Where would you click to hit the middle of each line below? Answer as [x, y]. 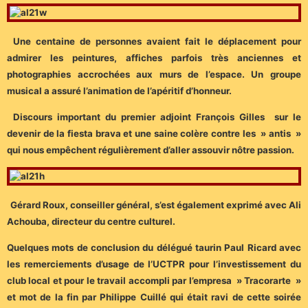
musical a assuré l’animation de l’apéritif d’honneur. [119, 90]
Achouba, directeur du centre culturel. [91, 221]
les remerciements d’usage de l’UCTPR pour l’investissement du [154, 264]
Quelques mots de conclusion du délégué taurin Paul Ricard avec [154, 248]
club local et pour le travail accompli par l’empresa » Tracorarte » [154, 281]
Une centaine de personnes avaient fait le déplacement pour [157, 41]
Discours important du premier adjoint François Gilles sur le [157, 117]
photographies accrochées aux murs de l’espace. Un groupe [154, 74]
